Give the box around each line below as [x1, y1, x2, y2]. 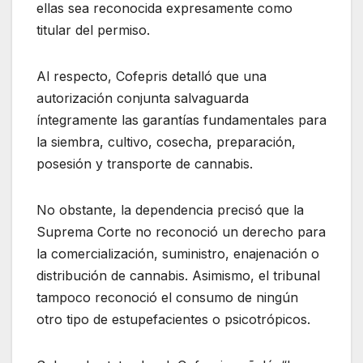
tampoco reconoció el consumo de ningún [36, 288, 298, 305]
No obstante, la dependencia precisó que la [36, 201, 304, 218]
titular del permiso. [36, 21, 150, 38]
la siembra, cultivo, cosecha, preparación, [36, 133, 296, 150]
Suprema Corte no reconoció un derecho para [36, 223, 326, 240]
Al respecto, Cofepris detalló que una [36, 67, 267, 84]
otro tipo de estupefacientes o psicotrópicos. [36, 310, 310, 327]
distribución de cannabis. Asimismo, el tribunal [36, 267, 320, 284]
